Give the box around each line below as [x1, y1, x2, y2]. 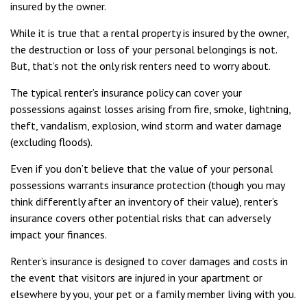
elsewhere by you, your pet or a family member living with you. [10, 287, 295, 301]
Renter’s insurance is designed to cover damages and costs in [10, 254, 288, 268]
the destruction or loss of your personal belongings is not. [10, 42, 277, 56]
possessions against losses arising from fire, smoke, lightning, [10, 102, 291, 116]
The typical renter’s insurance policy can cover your [10, 86, 242, 99]
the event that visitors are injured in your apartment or [10, 271, 262, 284]
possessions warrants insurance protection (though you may [10, 178, 284, 192]
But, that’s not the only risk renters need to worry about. [10, 59, 271, 73]
